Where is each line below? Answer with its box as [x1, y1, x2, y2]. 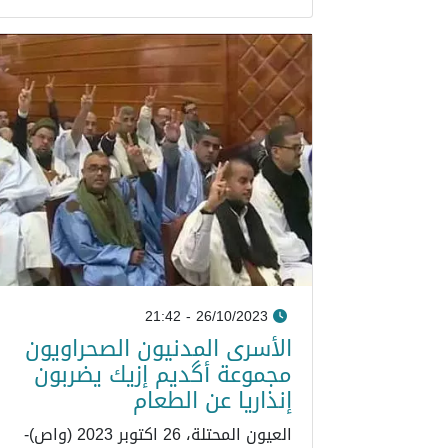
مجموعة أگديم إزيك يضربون [34, 352, 292, 396]
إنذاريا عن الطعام [133, 378, 292, 422]
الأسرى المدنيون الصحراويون [25, 326, 292, 370]
